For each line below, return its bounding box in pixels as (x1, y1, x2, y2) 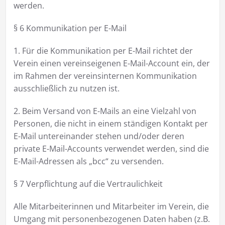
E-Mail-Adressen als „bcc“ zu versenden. (13, 155, 164, 167)
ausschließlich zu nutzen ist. (13, 82, 120, 94)
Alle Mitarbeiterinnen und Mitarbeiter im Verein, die (13, 200, 209, 212)
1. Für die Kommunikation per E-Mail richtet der (13, 45, 193, 56)
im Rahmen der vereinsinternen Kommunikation (13, 70, 197, 81)
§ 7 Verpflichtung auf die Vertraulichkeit (13, 178, 163, 189)
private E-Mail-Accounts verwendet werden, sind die (13, 143, 209, 154)
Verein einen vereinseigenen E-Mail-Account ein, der (13, 57, 210, 69)
